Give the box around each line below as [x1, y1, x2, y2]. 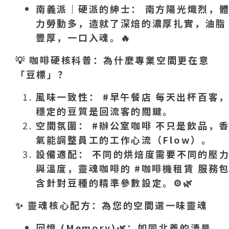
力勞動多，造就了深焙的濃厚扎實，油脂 [36, 16, 226, 30]
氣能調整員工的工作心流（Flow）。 [36, 133, 212, 147]
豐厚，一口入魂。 [36, 31, 121, 44]
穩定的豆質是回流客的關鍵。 [36, 104, 174, 118]
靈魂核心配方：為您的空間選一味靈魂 [28, 198, 208, 212]
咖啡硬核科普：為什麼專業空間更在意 [29, 53, 210, 67]
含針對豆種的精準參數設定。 [36, 176, 174, 190]
